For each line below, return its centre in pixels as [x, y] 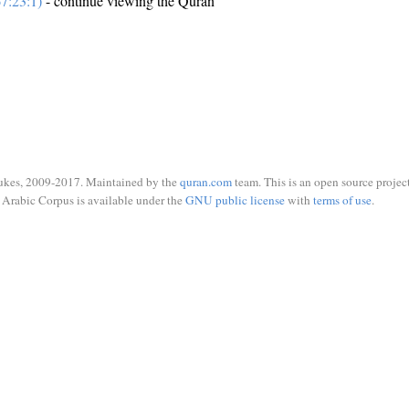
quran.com [206, 182]
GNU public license [235, 199]
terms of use [342, 199]
